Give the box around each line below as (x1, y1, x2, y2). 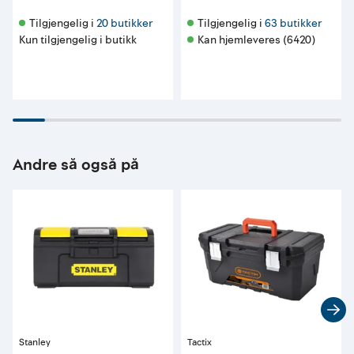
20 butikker (96, 16, 153, 32)
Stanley (19, 336, 51, 350)
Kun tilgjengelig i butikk (19, 32, 137, 48)
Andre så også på (13, 154, 139, 177)
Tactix (187, 336, 212, 350)
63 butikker (265, 16, 322, 32)
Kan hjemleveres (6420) (198, 32, 315, 48)
